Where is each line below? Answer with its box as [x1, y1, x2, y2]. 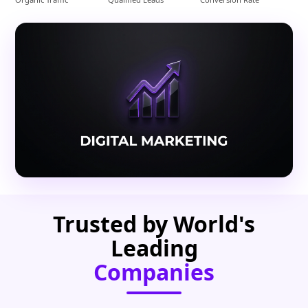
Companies [93, 257, 214, 287]
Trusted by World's [53, 209, 255, 239]
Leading [110, 233, 198, 263]
